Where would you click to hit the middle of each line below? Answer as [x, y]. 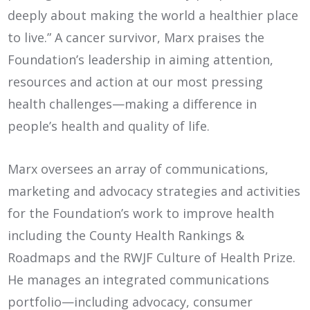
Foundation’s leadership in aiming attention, [141, 59]
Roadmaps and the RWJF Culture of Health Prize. [152, 257]
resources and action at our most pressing [136, 81]
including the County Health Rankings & [126, 235]
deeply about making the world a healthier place [153, 15]
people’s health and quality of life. [109, 126]
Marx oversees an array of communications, [138, 168]
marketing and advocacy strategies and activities [154, 191]
